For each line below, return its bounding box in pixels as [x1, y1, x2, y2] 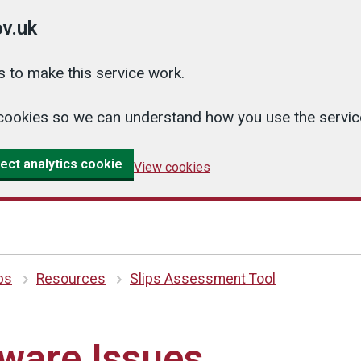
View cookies [134, 159, 210, 175]
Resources [36, 271, 106, 287]
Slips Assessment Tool [130, 271, 276, 287]
